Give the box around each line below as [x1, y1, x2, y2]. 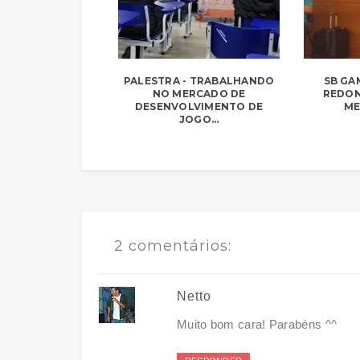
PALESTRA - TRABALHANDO [124, 75, 275, 88]
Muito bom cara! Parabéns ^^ [177, 317, 337, 332]
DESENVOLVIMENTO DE [134, 100, 264, 113]
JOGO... [178, 113, 219, 126]
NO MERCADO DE [152, 88, 246, 100]
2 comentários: [114, 237, 231, 256]
